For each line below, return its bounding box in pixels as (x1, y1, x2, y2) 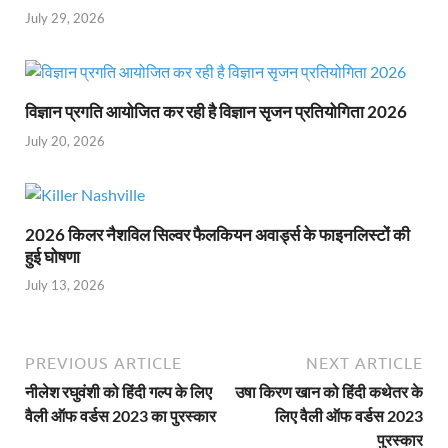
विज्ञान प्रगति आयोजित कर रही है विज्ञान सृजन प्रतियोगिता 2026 (25, 101, 407, 123)
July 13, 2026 (25, 277, 105, 294)
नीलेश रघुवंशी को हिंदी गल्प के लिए (25, 382, 212, 402)
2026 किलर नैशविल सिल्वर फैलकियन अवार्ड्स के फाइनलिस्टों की (25, 223, 410, 245)
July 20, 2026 (25, 132, 105, 149)
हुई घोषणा (25, 245, 80, 267)
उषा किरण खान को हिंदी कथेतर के (235, 382, 423, 402)
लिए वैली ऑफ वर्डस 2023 (275, 406, 423, 426)
